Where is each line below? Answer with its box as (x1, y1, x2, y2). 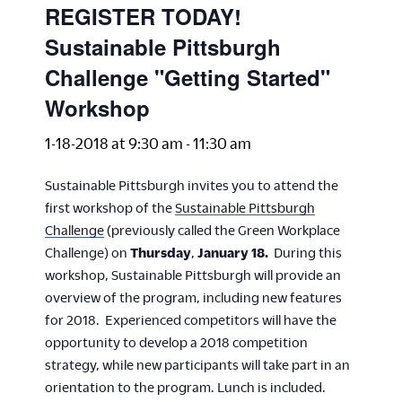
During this (274, 245, 342, 259)
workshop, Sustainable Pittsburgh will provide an (45, 267, 341, 282)
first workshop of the (45, 200, 175, 214)
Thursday (130, 245, 191, 259)
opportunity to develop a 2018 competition (45, 335, 308, 349)
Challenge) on (45, 245, 130, 259)
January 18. (197, 245, 274, 259)
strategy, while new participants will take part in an (45, 357, 350, 371)
